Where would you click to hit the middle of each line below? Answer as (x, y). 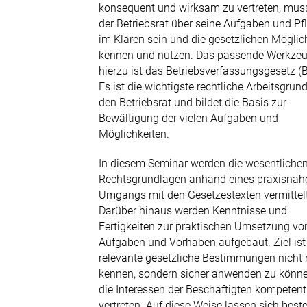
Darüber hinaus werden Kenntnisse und (193, 211)
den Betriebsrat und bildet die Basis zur (193, 102)
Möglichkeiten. (134, 134)
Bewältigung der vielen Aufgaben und (189, 118)
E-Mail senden (93, 34)
